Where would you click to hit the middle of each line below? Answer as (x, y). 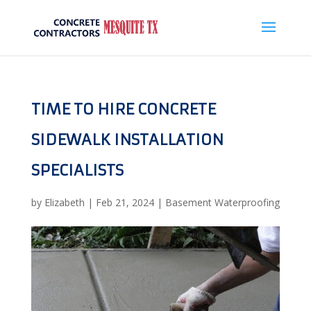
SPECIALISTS (77, 170)
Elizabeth (64, 202)
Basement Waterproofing (222, 202)
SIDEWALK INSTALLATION (127, 140)
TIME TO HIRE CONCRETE (123, 109)
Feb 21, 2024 (125, 202)
